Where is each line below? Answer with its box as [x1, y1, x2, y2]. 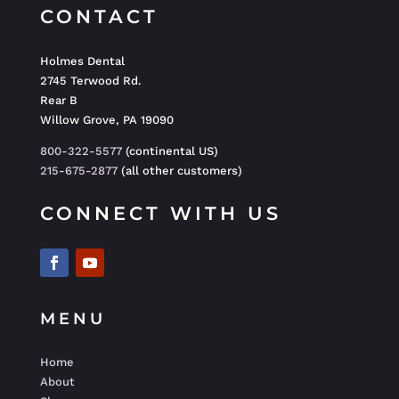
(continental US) [121, 144, 218, 159]
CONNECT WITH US [39, 202, 281, 225]
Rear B [39, 94, 77, 108]
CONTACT [39, 5, 159, 28]
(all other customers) [117, 164, 242, 178]
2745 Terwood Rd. [39, 74, 142, 88]
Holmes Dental [39, 54, 125, 69]
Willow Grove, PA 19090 [39, 113, 174, 127]
